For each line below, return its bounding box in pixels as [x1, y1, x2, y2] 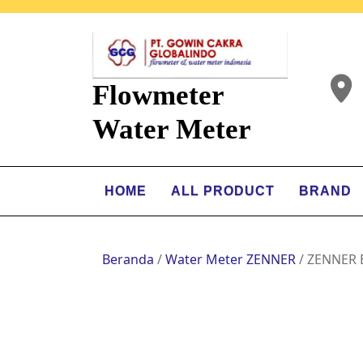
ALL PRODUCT [171, 183, 275, 198]
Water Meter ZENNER [165, 250, 296, 268]
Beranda [102, 250, 154, 268]
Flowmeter [92, 79, 224, 111]
